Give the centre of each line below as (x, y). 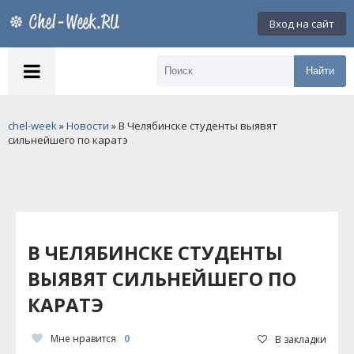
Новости (88, 126)
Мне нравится (83, 339)
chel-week (32, 126)
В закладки (301, 339)
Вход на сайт (302, 24)
